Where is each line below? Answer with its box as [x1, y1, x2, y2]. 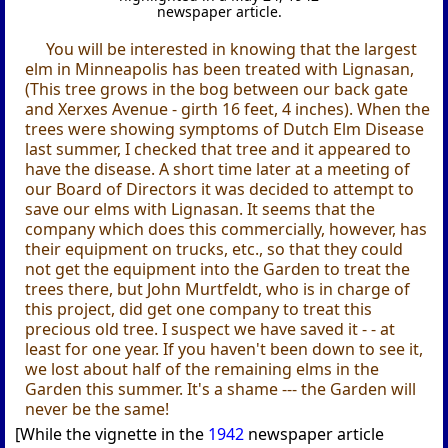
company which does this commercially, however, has [25, 218, 428, 241]
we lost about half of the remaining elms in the [25, 358, 380, 381]
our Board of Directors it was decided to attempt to [25, 178, 415, 201]
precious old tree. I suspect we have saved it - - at [25, 318, 396, 341]
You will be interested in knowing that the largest [45, 38, 417, 61]
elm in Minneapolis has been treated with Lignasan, [25, 58, 415, 81]
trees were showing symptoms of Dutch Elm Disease [25, 118, 425, 141]
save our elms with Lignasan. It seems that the [25, 198, 376, 221]
